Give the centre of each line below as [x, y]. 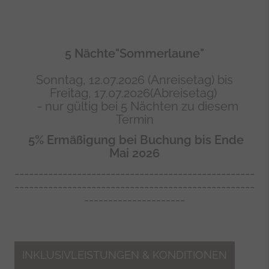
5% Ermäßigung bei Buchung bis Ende [136, 140]
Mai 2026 [134, 153]
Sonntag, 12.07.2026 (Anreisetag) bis [134, 80]
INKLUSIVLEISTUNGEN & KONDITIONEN [125, 255]
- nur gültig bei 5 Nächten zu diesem [134, 106]
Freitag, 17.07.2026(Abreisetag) [134, 93]
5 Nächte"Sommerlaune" [134, 53]
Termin [134, 119]
